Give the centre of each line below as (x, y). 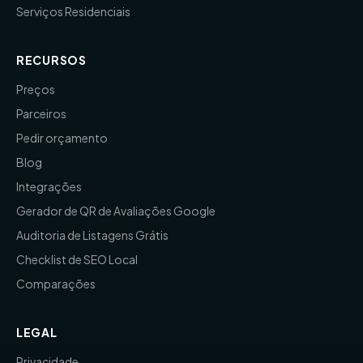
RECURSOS (51, 60)
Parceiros (41, 113)
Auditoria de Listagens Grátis (92, 235)
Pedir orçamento (62, 137)
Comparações (56, 283)
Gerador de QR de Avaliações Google (116, 210)
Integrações (49, 186)
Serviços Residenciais (73, 11)
